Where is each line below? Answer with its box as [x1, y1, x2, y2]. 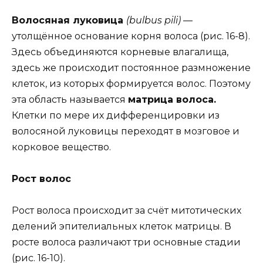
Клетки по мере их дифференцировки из [12, 109, 220, 121]
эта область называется [12, 93, 128, 105]
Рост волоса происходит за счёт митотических [12, 205, 241, 217]
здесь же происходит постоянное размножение [12, 62, 251, 73]
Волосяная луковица [12, 14, 126, 26]
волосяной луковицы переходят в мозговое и [12, 125, 240, 137]
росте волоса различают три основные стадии [12, 237, 241, 248]
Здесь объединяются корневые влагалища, [12, 46, 228, 58]
